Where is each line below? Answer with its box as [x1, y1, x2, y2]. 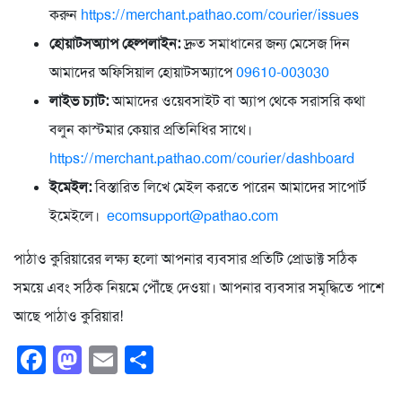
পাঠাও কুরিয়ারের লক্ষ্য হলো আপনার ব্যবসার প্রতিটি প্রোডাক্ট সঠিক [13, 249, 357, 268]
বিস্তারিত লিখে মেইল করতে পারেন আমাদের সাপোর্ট [92, 177, 366, 197]
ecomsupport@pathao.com [107, 205, 278, 225]
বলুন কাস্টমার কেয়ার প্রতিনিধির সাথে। [49, 119, 256, 139]
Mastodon [82, 340, 209, 378]
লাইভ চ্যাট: [49, 91, 109, 110]
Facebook [46, 340, 173, 378]
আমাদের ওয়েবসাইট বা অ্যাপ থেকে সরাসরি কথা [109, 91, 365, 110]
